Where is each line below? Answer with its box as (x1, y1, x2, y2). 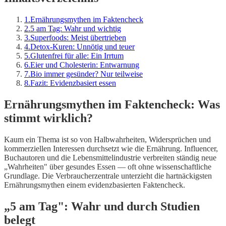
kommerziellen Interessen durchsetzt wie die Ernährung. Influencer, (4, 144, 218, 153)
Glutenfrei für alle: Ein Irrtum (30, 51, 124, 61)
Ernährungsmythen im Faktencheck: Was (4, 97, 220, 111)
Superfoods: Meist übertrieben (30, 33, 126, 42)
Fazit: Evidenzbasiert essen (30, 79, 116, 88)
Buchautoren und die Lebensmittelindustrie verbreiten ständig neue (4, 153, 216, 162)
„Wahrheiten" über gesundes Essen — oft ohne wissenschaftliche (4, 162, 211, 171)
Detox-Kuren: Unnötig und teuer (30, 42, 135, 51)
